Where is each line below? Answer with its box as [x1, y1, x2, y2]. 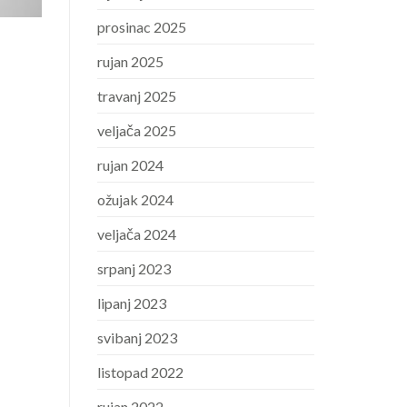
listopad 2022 [97, 363, 184, 382]
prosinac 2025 [97, 18, 186, 36]
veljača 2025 [97, 122, 176, 140]
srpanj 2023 [97, 260, 171, 278]
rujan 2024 [97, 156, 164, 174]
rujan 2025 [97, 53, 164, 71]
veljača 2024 [97, 225, 176, 243]
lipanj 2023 [97, 294, 166, 313]
